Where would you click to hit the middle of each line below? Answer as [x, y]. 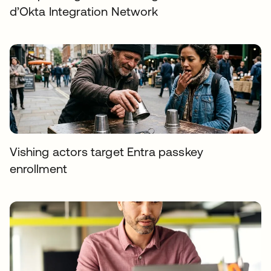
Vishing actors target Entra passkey [106, 152]
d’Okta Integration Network [84, 11]
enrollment [38, 168]
